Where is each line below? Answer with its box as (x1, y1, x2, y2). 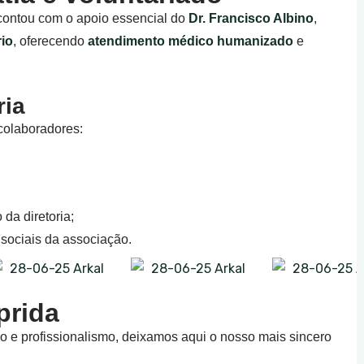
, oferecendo (13, 33, 88, 48)
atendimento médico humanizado (88, 33, 293, 48)
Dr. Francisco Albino (188, 11, 314, 25)
